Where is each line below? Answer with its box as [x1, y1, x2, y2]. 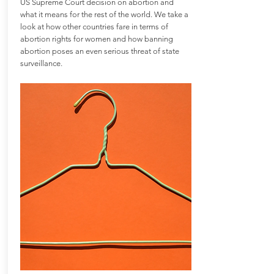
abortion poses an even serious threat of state [20, 46, 179, 56]
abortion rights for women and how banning [20, 34, 173, 43]
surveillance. [20, 59, 62, 68]
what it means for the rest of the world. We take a [20, 10, 188, 19]
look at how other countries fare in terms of [20, 22, 168, 31]
